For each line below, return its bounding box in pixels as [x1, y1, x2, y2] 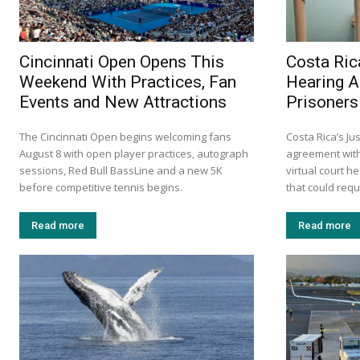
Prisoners [286, 92, 358, 112]
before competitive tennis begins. [19, 180, 182, 194]
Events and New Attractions [19, 92, 227, 112]
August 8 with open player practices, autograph [19, 146, 248, 161]
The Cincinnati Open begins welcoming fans [19, 129, 231, 144]
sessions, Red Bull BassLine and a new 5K [19, 163, 223, 178]
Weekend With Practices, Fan [19, 72, 236, 92]
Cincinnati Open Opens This [19, 52, 224, 72]
